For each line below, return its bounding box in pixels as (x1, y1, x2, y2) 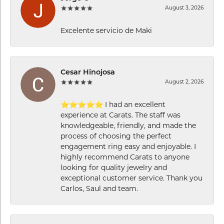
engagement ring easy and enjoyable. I (60, 141, 196, 151)
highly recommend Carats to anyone (60, 152, 189, 161)
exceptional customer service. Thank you (60, 173, 202, 182)
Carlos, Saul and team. (60, 183, 138, 193)
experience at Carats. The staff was (60, 110, 180, 119)
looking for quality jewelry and (60, 162, 167, 172)
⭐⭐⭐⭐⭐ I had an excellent (60, 99, 165, 109)
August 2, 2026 (165, 78, 203, 85)
